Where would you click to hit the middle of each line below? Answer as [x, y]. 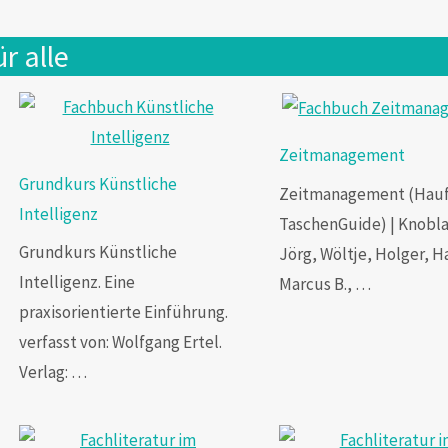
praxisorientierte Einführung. [124, 312]
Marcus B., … [324, 283]
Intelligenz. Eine [77, 282]
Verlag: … [53, 372]
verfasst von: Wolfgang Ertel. [121, 342]
